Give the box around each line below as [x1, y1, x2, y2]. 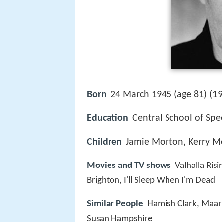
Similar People [87, 199, 143, 209]
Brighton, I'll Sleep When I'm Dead [87, 176, 215, 186]
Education [87, 113, 128, 124]
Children [87, 137, 122, 148]
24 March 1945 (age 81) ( [111, 90, 212, 100]
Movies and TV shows [87, 161, 171, 171]
